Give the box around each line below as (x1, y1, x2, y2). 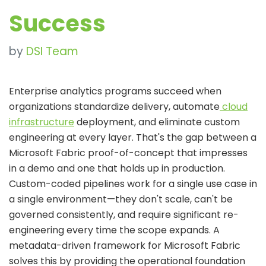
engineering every (9, 223, 96, 237)
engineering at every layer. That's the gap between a (9, 130, 256, 144)
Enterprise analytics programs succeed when (9, 84, 221, 98)
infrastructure (9, 115, 74, 129)
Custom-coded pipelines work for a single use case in (9, 176, 257, 191)
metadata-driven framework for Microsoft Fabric (9, 238, 240, 252)
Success (9, 7, 106, 39)
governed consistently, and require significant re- (9, 207, 239, 221)
